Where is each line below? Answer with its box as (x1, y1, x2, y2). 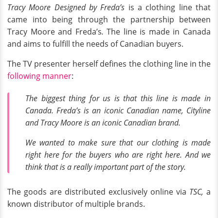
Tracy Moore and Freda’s (7, 26, 102, 37)
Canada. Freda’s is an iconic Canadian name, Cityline (25, 105, 211, 116)
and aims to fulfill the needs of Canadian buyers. (7, 38, 185, 50)
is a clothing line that (125, 2, 211, 13)
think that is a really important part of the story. (25, 162, 186, 173)
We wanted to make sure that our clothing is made (25, 137, 211, 148)
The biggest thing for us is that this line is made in (25, 93, 211, 104)
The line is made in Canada (103, 26, 211, 37)
